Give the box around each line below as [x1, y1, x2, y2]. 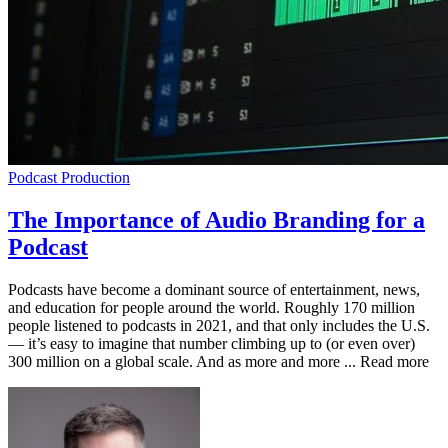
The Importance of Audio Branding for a [8, 206, 425, 233]
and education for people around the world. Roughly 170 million [8, 298, 415, 316]
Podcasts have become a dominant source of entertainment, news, [8, 280, 420, 298]
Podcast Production [8, 168, 130, 186]
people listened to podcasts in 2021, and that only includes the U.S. [8, 316, 430, 334]
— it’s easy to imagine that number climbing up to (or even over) [8, 334, 415, 352]
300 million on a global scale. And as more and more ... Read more [8, 352, 429, 370]
